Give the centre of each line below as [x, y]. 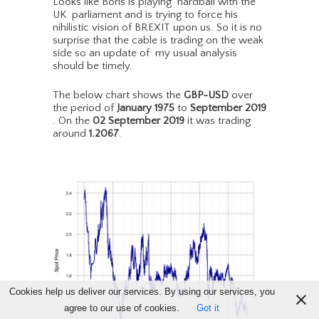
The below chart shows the [118, 95]
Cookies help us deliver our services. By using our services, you [142, 292]
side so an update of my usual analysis [145, 53]
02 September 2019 [138, 121]
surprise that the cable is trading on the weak [158, 41]
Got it [208, 308]
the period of [85, 108]
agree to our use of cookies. [122, 308]
